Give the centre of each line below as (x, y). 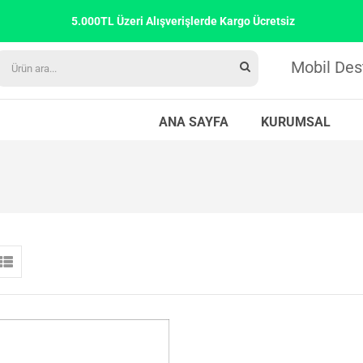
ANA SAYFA (194, 122)
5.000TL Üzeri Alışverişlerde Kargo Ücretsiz (181, 21)
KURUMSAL (296, 122)
